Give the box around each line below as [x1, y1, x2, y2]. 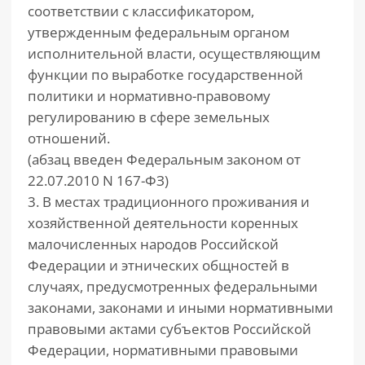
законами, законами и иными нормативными [28, 298, 333, 317]
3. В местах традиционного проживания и [28, 192, 310, 211]
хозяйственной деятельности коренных [28, 213, 298, 232]
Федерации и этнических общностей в [28, 256, 289, 275]
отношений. [28, 129, 110, 147]
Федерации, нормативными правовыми [28, 341, 298, 359]
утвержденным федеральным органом [28, 23, 289, 42]
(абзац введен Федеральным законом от [28, 150, 301, 169]
